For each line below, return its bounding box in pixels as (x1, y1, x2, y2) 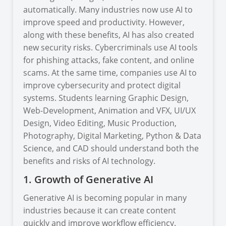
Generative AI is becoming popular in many (23, 192, 187, 203)
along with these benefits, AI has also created (23, 29, 195, 40)
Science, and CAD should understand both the (23, 142, 199, 154)
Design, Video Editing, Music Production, (23, 117, 177, 129)
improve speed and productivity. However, (23, 16, 185, 28)
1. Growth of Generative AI (23, 172, 154, 186)
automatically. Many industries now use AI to (23, 4, 193, 15)
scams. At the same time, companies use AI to (23, 67, 197, 78)
